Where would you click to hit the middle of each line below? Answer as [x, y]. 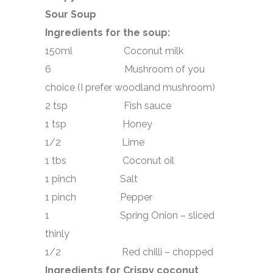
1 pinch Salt [91, 179]
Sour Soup [71, 14]
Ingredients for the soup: [108, 33]
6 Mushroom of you [125, 69]
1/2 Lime [95, 142]
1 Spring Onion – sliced [130, 215]
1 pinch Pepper [99, 197]
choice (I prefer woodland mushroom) [130, 87]
